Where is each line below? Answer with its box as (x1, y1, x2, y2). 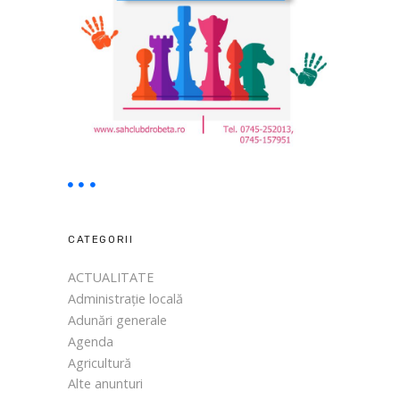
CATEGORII (68, 232, 134, 246)
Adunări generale (68, 311, 167, 329)
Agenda (68, 332, 113, 350)
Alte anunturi (68, 375, 143, 393)
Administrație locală (68, 289, 183, 307)
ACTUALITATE (68, 269, 154, 287)
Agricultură (68, 354, 131, 371)
